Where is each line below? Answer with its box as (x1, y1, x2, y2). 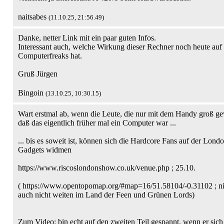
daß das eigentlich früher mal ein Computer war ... (18, 118, 176, 127)
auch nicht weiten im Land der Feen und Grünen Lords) (18, 190, 194, 199)
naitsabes (18, 12, 48, 21)
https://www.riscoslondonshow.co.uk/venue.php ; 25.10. (18, 163, 195, 172)
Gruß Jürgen (18, 69, 57, 78)
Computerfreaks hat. (18, 51, 82, 60)
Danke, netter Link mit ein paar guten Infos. (18, 33, 156, 42)
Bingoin (18, 88, 45, 97)
